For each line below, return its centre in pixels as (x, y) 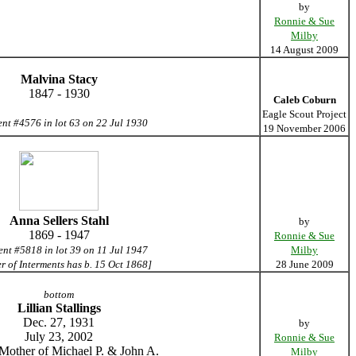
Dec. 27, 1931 (59, 322)
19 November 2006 (304, 128)
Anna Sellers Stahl (59, 221)
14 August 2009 (304, 50)
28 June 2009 (304, 264)
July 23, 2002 (59, 337)
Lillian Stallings (59, 308)
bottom (59, 294)
